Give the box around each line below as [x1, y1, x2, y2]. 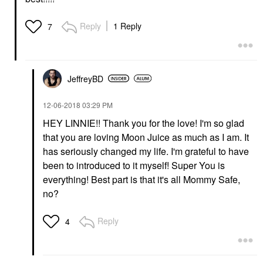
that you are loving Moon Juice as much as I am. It [43, 130, 249, 144]
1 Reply [113, 19, 141, 32]
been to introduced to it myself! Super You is [43, 158, 225, 172]
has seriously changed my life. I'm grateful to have [43, 144, 249, 158]
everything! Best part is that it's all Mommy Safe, [43, 172, 240, 186]
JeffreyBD [68, 72, 103, 85]
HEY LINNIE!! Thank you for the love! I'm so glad [43, 116, 244, 130]
